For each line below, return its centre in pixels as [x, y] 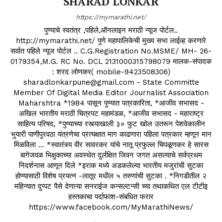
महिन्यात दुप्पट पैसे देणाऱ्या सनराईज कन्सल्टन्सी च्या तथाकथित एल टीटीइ [111, 186]
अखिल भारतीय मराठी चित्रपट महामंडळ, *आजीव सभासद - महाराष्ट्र [111, 113]
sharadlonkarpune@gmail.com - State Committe [111, 82]
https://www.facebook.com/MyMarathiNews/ [111, 207]
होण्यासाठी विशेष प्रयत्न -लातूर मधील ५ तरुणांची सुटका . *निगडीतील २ [111, 176]
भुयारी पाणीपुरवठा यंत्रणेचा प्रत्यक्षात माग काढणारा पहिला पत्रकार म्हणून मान [111, 134]
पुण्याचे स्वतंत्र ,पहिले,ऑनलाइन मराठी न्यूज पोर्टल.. [111, 30]
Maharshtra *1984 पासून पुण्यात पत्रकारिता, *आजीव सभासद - [111, 103]
